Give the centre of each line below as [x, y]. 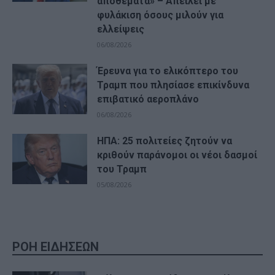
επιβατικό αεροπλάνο [148, 99]
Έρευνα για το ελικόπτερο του [168, 71]
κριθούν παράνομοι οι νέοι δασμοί [177, 155]
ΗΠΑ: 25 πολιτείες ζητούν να [165, 141]
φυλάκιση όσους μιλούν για [161, 15]
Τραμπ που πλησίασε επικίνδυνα [173, 85]
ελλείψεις [121, 29]
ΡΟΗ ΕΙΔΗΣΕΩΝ [56, 247]
